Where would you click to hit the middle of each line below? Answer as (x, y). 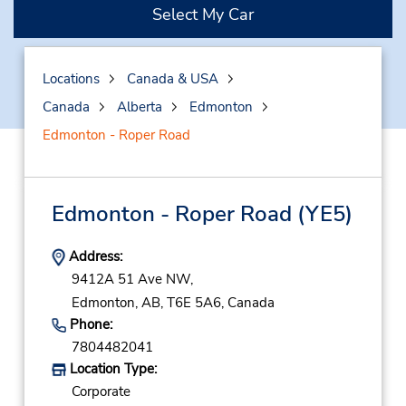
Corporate (101, 392)
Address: (93, 256)
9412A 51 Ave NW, (132, 280)
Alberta (139, 107)
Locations (71, 79)
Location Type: (111, 369)
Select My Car (203, 14)
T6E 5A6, (195, 302)
